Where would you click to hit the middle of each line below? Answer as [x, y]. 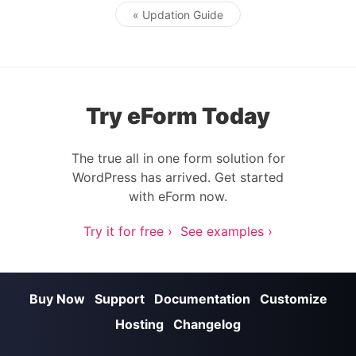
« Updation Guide [178, 14]
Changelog [207, 324]
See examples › [226, 231]
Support [119, 299]
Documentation [202, 299]
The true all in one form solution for [178, 158]
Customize [293, 299]
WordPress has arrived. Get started [178, 177]
